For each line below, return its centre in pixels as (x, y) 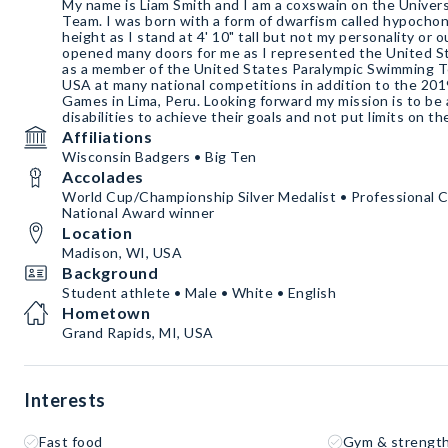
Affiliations (107, 136)
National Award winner (138, 212)
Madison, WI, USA (122, 252)
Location (97, 232)
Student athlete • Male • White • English (199, 292)
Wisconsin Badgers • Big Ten (159, 156)
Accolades (103, 176)
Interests (65, 400)
